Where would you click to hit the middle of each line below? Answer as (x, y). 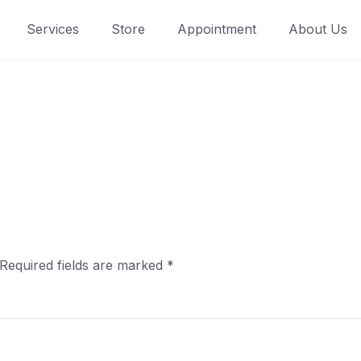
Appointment (216, 29)
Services (52, 29)
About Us (317, 29)
